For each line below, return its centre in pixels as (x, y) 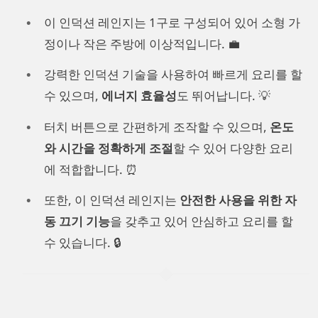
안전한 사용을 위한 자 (238, 200)
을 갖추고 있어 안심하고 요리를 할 (202, 221)
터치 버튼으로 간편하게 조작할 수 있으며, (157, 126)
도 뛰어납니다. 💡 (224, 96)
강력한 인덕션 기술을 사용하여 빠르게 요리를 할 (173, 75)
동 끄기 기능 (77, 221)
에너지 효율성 (139, 96)
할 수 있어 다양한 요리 (233, 148)
